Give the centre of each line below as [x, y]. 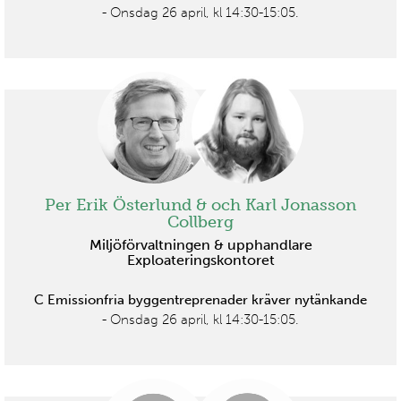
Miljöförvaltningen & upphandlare [200, 245]
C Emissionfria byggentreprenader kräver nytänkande [200, 300]
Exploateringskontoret [200, 260]
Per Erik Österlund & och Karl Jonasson [200, 205]
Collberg [200, 222]
